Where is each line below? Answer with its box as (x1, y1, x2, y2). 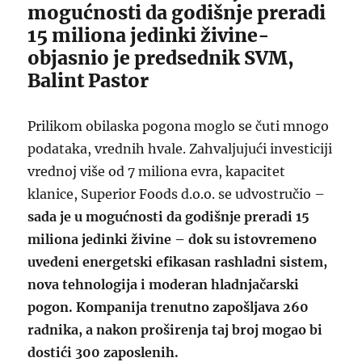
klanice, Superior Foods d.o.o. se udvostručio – (27, 186, 326, 203)
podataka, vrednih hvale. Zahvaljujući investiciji (27, 141, 333, 158)
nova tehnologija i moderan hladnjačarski (27, 276, 300, 293)
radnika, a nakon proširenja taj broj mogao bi (27, 322, 323, 339)
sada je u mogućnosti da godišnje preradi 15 (27, 208, 310, 225)
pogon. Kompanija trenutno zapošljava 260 (27, 299, 309, 316)
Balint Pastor (27, 69, 149, 93)
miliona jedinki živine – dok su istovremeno (27, 231, 318, 248)
